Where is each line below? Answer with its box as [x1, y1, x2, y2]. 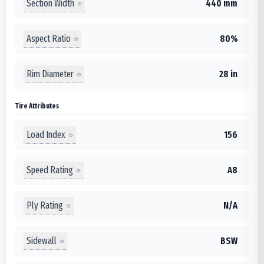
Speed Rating [27, 164, 73, 176]
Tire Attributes [15, 101, 59, 110]
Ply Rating [27, 199, 63, 211]
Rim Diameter [27, 68, 74, 80]
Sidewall [27, 235, 57, 246]
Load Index [27, 128, 65, 140]
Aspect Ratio [27, 32, 71, 44]
